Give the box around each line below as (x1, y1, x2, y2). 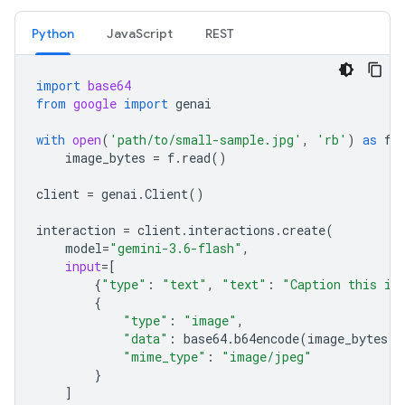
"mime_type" (123, 348, 206, 365)
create (282, 221, 325, 239)
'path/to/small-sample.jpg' (109, 131, 302, 148)
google (73, 95, 117, 112)
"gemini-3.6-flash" (109, 240, 242, 257)
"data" (123, 330, 168, 347)
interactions (188, 221, 275, 239)
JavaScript (107, 25, 173, 42)
